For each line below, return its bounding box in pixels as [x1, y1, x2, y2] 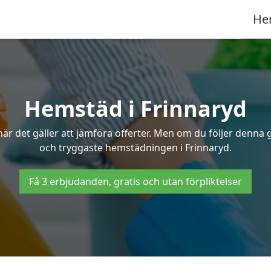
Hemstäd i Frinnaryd [24, 94, 247, 123]
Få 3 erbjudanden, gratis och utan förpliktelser [29, 175, 242, 188]
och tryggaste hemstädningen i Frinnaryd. [39, 141, 232, 154]
